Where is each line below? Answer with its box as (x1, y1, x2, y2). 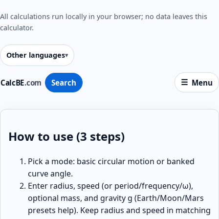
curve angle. (28, 168, 73, 179)
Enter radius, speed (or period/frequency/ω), (28, 180, 193, 191)
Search (51, 77, 76, 88)
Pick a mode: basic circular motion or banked (28, 155, 195, 167)
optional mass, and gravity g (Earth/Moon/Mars (28, 192, 204, 203)
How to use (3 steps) (8, 128, 125, 144)
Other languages (6, 50, 65, 60)
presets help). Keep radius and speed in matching (28, 204, 211, 216)
